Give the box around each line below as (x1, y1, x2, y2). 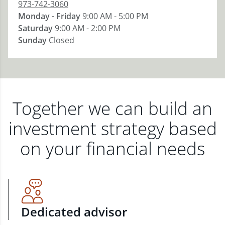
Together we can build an (13, 96, 212, 120)
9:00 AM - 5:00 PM (82, 11, 148, 22)
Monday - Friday (18, 11, 80, 22)
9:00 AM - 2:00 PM (55, 23, 121, 34)
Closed (49, 35, 74, 46)
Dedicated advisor (21, 203, 127, 220)
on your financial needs (20, 137, 205, 160)
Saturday (18, 23, 53, 34)
